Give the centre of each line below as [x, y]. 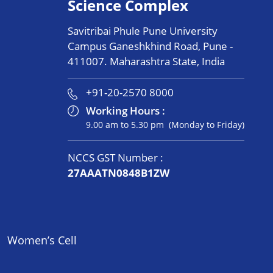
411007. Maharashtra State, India [146, 61]
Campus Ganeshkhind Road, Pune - [150, 46]
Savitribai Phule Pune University [142, 31]
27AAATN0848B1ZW [119, 173]
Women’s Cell [42, 240]
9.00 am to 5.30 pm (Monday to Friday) [165, 125]
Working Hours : [126, 111]
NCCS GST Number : [115, 158]
